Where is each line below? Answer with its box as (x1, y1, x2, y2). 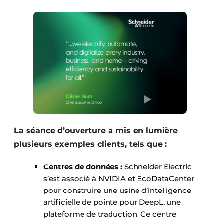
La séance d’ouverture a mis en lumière (14, 126, 178, 136)
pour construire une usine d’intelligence (43, 186, 191, 195)
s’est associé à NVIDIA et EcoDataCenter (43, 174, 194, 184)
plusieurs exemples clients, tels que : (14, 139, 167, 149)
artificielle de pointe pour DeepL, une (43, 197, 181, 207)
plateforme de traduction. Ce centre (43, 209, 176, 219)
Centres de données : (43, 162, 122, 172)
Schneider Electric (122, 162, 192, 172)
